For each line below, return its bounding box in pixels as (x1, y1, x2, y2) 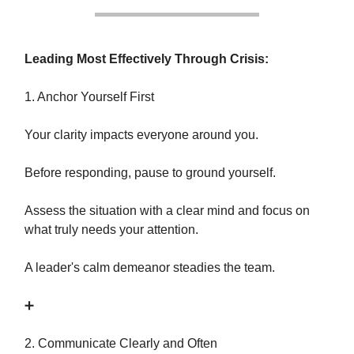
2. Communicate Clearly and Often (24, 337, 217, 350)
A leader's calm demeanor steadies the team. (24, 261, 275, 274)
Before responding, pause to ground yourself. (24, 166, 276, 179)
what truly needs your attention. (24, 223, 198, 236)
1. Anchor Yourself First (24, 90, 154, 104)
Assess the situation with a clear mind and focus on (24, 204, 310, 217)
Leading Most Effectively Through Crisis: (24, 52, 269, 66)
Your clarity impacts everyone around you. (24, 128, 258, 141)
